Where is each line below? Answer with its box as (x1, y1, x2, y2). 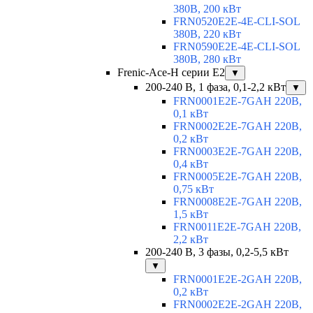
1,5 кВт (173, 208, 208, 221)
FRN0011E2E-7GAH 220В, (173, 221, 301, 233)
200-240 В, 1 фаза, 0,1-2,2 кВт (145, 81, 286, 94)
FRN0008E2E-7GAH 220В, (173, 196, 302, 208)
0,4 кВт (173, 158, 208, 170)
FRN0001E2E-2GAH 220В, (173, 273, 302, 286)
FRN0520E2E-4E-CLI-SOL (173, 15, 300, 28)
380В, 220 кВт (173, 28, 241, 41)
